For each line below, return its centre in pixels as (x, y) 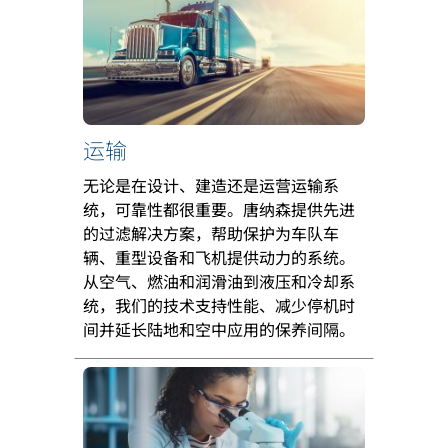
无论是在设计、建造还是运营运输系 (211, 184)
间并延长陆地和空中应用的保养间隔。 (219, 328)
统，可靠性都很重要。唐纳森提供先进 (219, 208)
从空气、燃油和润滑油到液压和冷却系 (219, 280)
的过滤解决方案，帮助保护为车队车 (211, 232)
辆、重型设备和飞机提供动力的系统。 (219, 256)
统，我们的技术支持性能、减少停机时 (219, 304)
